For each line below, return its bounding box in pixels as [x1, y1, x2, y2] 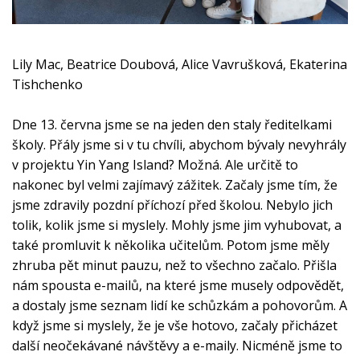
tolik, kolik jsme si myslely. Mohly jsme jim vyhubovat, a [12, 215, 342, 234]
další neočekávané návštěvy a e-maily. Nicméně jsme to [12, 336, 342, 354]
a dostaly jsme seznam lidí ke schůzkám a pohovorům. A [12, 296, 347, 314]
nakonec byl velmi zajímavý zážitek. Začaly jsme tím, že [12, 175, 337, 194]
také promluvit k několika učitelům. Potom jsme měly [12, 235, 329, 254]
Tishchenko [12, 75, 83, 93]
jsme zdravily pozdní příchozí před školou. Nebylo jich [12, 195, 333, 214]
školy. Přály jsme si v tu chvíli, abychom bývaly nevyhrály [12, 135, 346, 153]
